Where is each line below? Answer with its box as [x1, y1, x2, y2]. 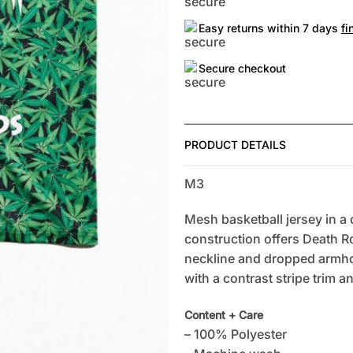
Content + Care [184, 308, 263, 322]
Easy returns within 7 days [198, 20, 341, 35]
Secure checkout [198, 61, 286, 75]
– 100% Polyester [184, 326, 287, 343]
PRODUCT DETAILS [184, 137, 286, 151]
